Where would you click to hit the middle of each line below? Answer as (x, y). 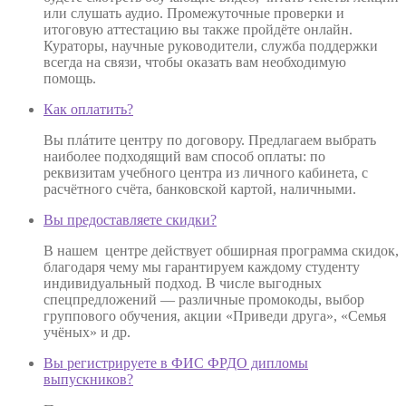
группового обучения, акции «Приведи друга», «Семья (215, 315)
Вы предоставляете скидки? (130, 219)
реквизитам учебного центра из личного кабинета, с (206, 172)
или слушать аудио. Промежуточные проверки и (194, 13)
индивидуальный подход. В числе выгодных (183, 283)
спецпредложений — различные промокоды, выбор (204, 299)
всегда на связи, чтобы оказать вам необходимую (195, 62)
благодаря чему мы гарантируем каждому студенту (202, 266)
